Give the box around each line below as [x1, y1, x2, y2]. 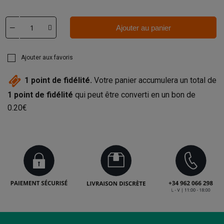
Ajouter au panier [115, 23, 171, 32]
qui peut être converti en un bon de [73, 90, 195, 99]
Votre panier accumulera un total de [92, 75, 216, 85]
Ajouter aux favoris [21, 54, 73, 61]
